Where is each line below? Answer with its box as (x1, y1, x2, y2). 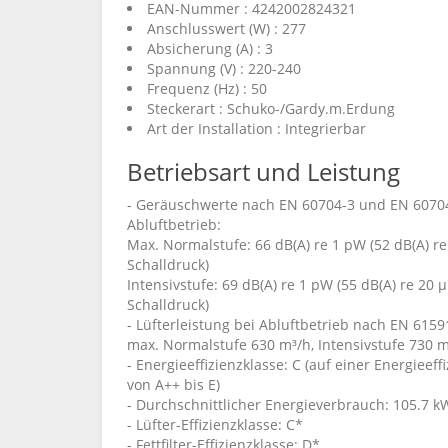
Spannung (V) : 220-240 (147, 59, 301, 78)
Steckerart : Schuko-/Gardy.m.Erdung (147, 99, 395, 118)
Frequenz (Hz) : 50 (147, 79, 267, 98)
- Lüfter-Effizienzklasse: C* (127, 415, 303, 434)
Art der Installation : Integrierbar (147, 119, 366, 138)
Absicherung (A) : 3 (147, 39, 273, 58)
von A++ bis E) (127, 375, 220, 394)
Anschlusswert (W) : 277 (147, 19, 306, 38)
